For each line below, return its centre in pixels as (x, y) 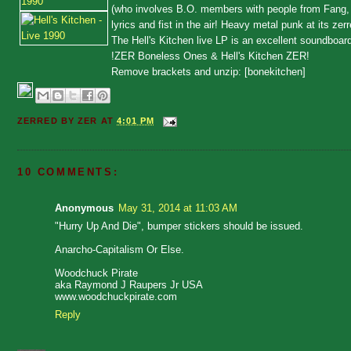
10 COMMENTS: (68, 172)
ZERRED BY (48, 121)
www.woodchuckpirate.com (116, 297)
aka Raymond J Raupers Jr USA (129, 285)
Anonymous (84, 208)
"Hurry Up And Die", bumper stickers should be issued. (179, 226)
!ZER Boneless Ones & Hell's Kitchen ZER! (210, 56)
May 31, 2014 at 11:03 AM (178, 208)
